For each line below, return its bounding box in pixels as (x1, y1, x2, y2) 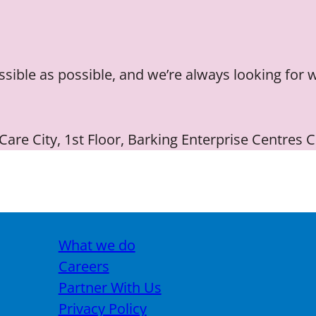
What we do (58, 236, 135, 255)
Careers (58, 257, 109, 276)
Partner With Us (58, 278, 162, 297)
